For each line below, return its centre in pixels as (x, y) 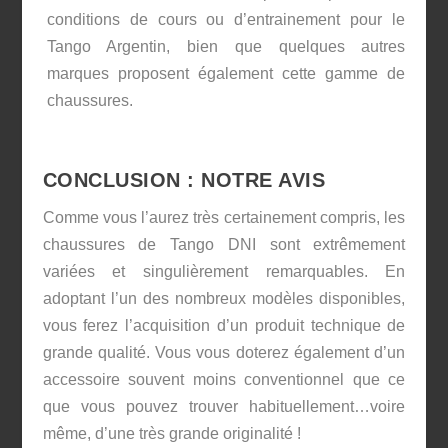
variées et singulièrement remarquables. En (224, 272)
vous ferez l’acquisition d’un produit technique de (224, 326)
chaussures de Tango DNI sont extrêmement (224, 245)
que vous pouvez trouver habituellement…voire (224, 407)
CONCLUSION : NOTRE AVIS (184, 180)
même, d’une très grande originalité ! (171, 434)
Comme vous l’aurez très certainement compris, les (224, 218)
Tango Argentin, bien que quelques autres (226, 46)
